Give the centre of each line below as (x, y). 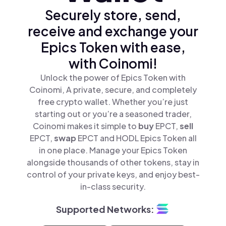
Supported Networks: (105, 209)
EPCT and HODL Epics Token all (137, 138)
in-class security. (113, 186)
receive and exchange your (113, 31)
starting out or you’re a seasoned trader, (113, 114)
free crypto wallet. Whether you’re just (113, 102)
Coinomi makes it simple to (86, 126)
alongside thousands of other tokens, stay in (113, 162)
